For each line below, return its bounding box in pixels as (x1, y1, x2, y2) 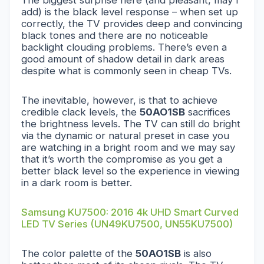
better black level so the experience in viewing (21, 164, 239, 177)
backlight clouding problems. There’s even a (21, 41, 227, 53)
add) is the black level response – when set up (21, 5, 238, 18)
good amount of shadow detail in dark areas (21, 52, 225, 65)
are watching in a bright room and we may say (21, 141, 235, 153)
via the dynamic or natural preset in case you (21, 129, 229, 141)
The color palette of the (21, 247, 136, 259)
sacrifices (185, 105, 230, 118)
